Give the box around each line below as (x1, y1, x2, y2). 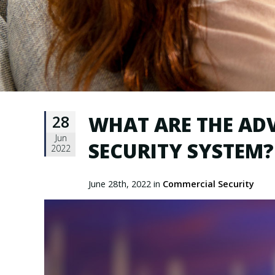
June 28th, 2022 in (88, 178, 163, 190)
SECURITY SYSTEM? (88, 137, 274, 165)
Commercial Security (163, 178, 254, 190)
